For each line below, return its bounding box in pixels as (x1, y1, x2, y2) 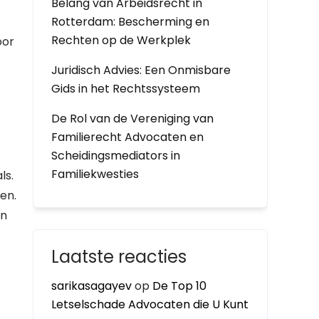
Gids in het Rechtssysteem (51, 80, 200, 97)
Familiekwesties (51, 166, 139, 182)
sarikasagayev (51, 278, 132, 294)
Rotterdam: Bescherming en (51, 14, 209, 30)
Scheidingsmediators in (51, 147, 180, 164)
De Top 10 (152, 278, 206, 294)
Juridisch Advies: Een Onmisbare (51, 62, 231, 78)
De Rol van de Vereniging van (51, 110, 214, 127)
